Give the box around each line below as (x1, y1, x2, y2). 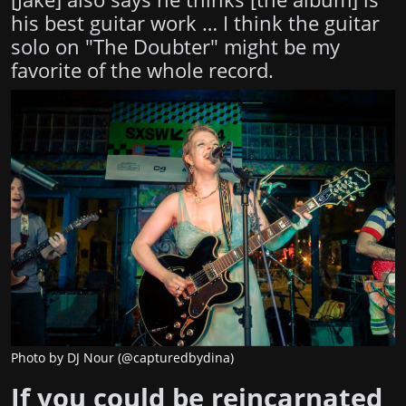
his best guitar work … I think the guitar (11, 10, 380, 37)
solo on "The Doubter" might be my (11, 34, 340, 61)
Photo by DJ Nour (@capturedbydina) (11, 349, 234, 367)
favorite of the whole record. (11, 57, 274, 84)
